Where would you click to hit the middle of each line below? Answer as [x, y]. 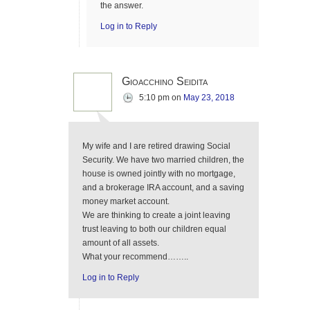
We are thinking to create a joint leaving [156, 215]
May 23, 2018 [209, 98]
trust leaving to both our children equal [154, 229]
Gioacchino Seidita [165, 81]
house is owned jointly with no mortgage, [159, 174]
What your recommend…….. [135, 257]
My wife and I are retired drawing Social [156, 146]
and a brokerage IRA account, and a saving [163, 188]
